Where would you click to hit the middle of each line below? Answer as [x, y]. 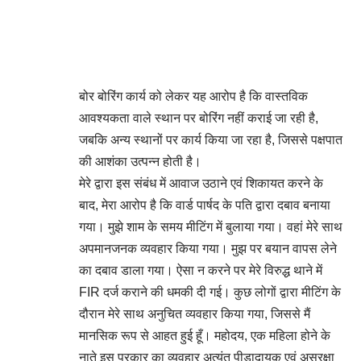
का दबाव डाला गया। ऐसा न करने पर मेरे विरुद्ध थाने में [201, 270]
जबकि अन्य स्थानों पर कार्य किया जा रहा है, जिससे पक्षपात [211, 139]
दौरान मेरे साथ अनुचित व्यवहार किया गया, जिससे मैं [195, 313]
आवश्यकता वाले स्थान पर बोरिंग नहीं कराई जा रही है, [199, 118]
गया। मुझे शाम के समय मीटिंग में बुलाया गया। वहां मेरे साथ [211, 226]
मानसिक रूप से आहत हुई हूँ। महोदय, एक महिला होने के [205, 335]
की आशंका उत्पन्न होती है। [140, 161]
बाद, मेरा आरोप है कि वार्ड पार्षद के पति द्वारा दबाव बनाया [205, 205]
